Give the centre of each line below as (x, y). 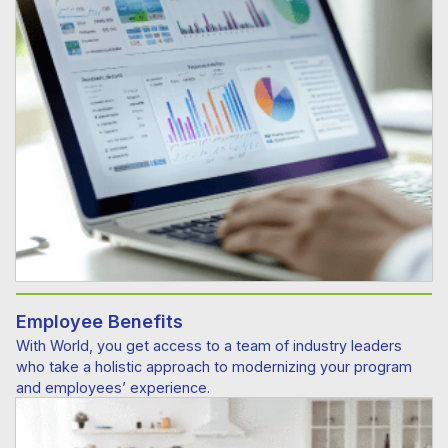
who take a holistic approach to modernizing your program (214, 366)
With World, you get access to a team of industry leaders (209, 345)
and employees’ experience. (113, 387)
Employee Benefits (105, 321)
